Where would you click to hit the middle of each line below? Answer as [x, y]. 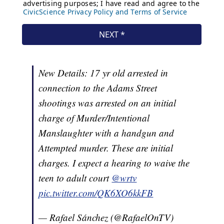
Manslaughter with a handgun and [106, 133]
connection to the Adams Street [98, 88]
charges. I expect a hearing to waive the [114, 163]
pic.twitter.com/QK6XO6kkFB [96, 193]
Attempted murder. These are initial [106, 148]
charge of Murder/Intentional [94, 118]
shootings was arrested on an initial [107, 103]
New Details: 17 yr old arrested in [103, 73]
